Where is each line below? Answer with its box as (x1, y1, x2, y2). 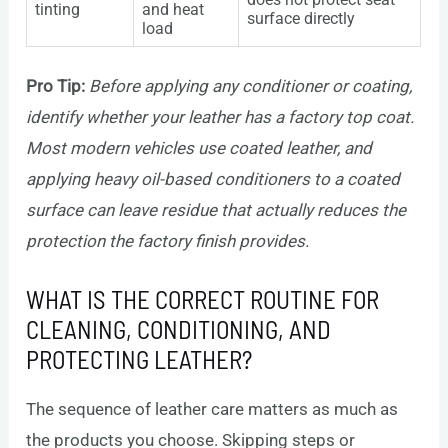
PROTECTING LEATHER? (26, 344, 253, 375)
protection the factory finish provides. (26, 231, 310, 252)
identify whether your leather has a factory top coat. (26, 107, 415, 128)
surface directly (247, 9, 356, 29)
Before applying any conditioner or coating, (89, 76, 413, 97)
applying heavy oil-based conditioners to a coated (26, 169, 401, 190)
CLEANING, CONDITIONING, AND (26, 314, 332, 345)
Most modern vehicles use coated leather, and (26, 138, 373, 159)
